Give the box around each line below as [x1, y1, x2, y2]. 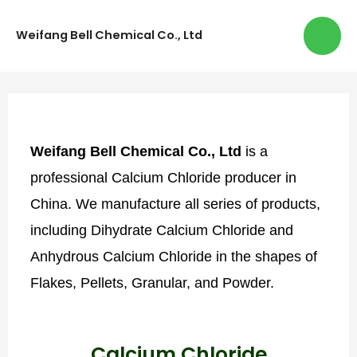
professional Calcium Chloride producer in [30, 168, 297, 186]
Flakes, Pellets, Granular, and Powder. [30, 273, 283, 291]
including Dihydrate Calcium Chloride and [30, 221, 294, 238]
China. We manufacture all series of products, [30, 194, 321, 212]
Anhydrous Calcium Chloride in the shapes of [30, 247, 318, 265]
